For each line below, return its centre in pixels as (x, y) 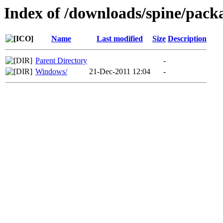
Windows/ (51, 72)
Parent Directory (61, 61)
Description (187, 39)
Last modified (120, 39)
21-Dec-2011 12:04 (120, 72)
